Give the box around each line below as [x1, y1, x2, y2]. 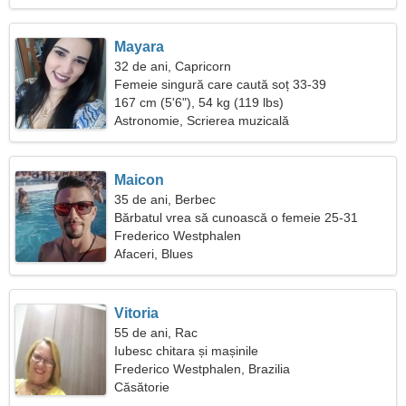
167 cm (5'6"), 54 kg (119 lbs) [114, 95, 285, 110]
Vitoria [114, 305, 159, 321]
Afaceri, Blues [114, 246, 194, 261]
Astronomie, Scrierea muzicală [114, 113, 290, 128]
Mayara [114, 39, 165, 54]
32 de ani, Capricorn [114, 59, 232, 73]
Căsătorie [114, 380, 170, 394]
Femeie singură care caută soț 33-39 [114, 77, 327, 92]
